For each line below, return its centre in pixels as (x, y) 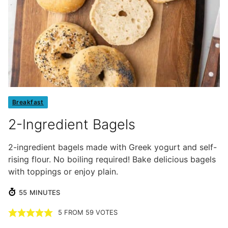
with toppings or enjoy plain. (63, 172)
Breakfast (28, 102)
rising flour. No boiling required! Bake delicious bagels (112, 160)
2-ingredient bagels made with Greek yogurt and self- (112, 147)
